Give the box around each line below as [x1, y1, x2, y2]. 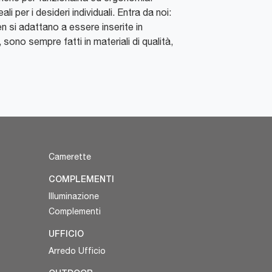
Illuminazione [49, 191, 100, 201]
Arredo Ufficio [49, 245, 106, 256]
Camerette [49, 151, 92, 161]
